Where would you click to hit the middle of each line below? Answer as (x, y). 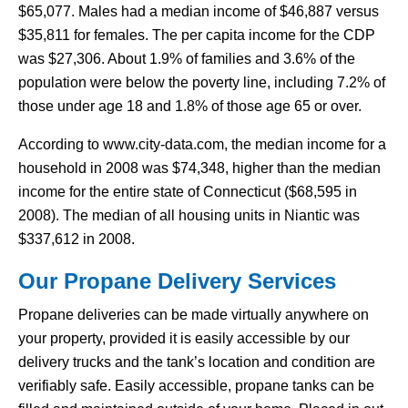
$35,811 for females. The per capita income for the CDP (197, 35)
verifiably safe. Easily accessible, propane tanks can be (196, 386)
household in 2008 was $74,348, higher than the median (199, 168)
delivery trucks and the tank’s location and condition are (197, 362)
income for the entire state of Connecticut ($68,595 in (188, 192)
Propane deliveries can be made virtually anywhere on (194, 315)
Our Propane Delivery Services (177, 281)
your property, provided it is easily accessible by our (184, 338)
